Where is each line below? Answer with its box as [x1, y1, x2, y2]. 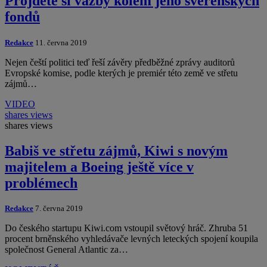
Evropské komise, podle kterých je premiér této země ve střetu [5, 67, 238, 78]
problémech [5, 175, 77, 191]
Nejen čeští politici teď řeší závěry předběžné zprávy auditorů [5, 57, 235, 67]
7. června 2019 [33, 204, 83, 213]
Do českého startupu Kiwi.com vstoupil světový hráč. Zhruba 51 [5, 223, 248, 234]
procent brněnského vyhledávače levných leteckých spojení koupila [5, 234, 258, 244]
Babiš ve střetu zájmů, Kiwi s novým [5, 142, 228, 159]
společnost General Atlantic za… [5, 244, 128, 255]
